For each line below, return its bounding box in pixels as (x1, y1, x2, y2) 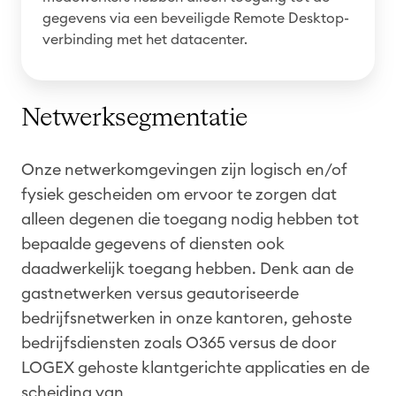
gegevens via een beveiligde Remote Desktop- (42, 11, 349, 26)
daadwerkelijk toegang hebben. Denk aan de (21, 260, 354, 277)
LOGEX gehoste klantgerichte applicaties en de (21, 359, 369, 376)
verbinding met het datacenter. (42, 32, 247, 47)
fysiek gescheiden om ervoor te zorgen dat (21, 186, 337, 202)
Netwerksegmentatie (21, 105, 247, 131)
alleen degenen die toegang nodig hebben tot (21, 210, 359, 227)
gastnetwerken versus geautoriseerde (21, 285, 299, 301)
